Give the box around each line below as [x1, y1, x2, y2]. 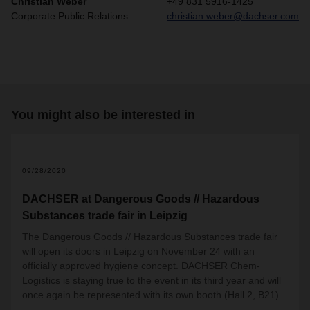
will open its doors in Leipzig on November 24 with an [22, 246, 255, 257]
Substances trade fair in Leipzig [22, 210, 188, 221]
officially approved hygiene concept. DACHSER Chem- [22, 260, 260, 271]
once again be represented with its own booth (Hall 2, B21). [22, 289, 282, 300]
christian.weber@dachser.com [167, 10, 299, 21]
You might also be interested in [11, 108, 195, 122]
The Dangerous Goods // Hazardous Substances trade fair [22, 231, 277, 242]
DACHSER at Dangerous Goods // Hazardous [22, 193, 259, 205]
